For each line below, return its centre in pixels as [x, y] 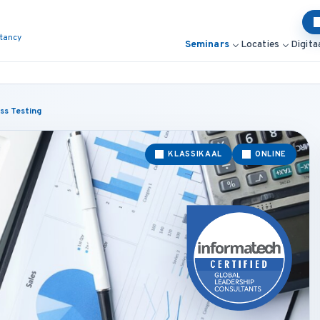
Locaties [260, 44]
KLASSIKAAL [195, 154]
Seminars [207, 44]
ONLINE [271, 154]
